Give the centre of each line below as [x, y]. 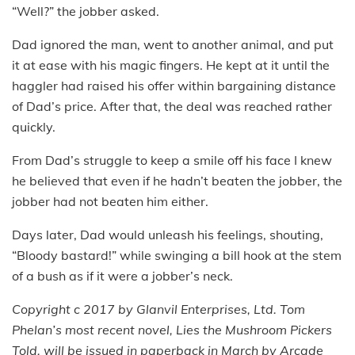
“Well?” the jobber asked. [86, 11]
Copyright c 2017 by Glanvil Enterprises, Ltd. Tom [158, 309]
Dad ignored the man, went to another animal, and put [173, 44]
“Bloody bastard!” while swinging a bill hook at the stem [177, 255]
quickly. [34, 126]
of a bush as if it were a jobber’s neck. [122, 275]
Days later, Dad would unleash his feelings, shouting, [168, 234]
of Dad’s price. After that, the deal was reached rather [172, 106]
